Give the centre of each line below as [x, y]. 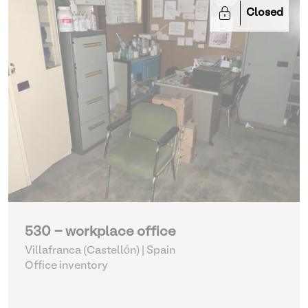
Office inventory [66, 266]
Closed [265, 13]
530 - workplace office [100, 232]
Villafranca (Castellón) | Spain [100, 251]
